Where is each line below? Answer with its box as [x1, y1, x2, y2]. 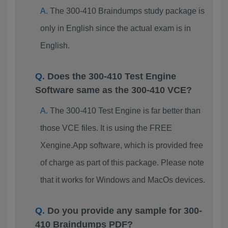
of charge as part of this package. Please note [40, 158, 204, 167]
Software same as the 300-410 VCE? [35, 85, 192, 95]
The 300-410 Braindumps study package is [49, 7, 205, 15]
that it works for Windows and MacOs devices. [40, 176, 205, 184]
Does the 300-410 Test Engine [47, 71, 176, 81]
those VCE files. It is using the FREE [40, 124, 172, 132]
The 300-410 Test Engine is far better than [49, 106, 201, 115]
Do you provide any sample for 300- [47, 206, 202, 216]
